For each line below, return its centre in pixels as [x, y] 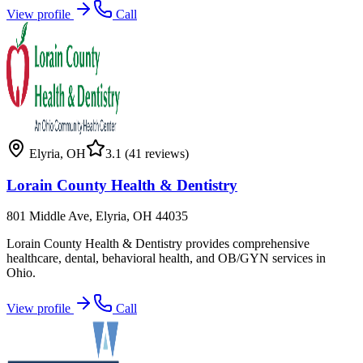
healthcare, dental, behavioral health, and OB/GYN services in [166, 258]
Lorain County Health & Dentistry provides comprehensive [158, 244]
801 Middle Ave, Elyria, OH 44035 [97, 216]
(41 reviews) [155, 153]
